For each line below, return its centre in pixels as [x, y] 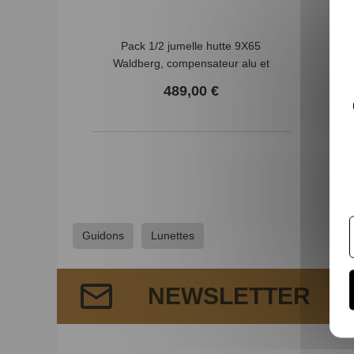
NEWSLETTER [229, 296]
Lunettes [173, 235]
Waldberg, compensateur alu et [191, 63]
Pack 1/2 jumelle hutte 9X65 [191, 46]
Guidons [103, 235]
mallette [191, 81]
